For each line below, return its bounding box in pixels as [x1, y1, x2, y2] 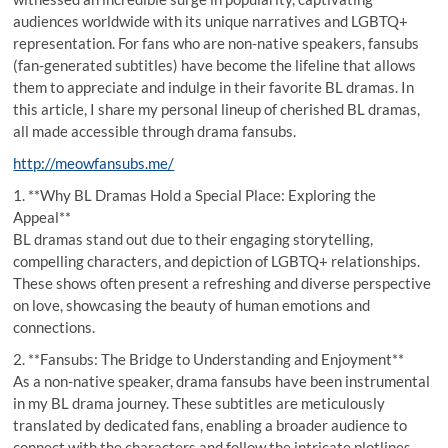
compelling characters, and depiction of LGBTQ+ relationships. [13, 251, 421, 270]
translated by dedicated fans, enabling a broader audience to [13, 415, 408, 434]
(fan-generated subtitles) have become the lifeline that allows [13, 55, 417, 74]
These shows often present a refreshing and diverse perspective [13, 273, 432, 292]
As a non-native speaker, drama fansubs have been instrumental [13, 371, 431, 390]
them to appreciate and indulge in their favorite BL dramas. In [13, 77, 415, 96]
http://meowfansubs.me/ [13, 153, 175, 172]
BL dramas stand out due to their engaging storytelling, [13, 229, 374, 248]
